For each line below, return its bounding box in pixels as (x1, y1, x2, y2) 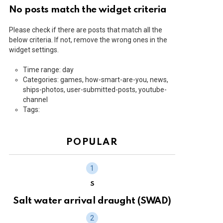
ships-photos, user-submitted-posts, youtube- (23, 86, 167, 94)
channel (23, 96, 48, 104)
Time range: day (23, 66, 74, 74)
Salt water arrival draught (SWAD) (13, 196, 171, 206)
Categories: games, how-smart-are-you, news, (23, 76, 168, 84)
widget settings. (9, 46, 59, 54)
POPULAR (66, 137, 118, 147)
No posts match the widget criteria (9, 5, 167, 15)
